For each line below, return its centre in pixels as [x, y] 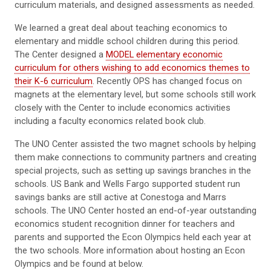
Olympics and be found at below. [79, 263]
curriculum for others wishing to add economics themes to [132, 67]
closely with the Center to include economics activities [122, 107]
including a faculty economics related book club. [110, 121]
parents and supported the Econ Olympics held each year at [133, 237]
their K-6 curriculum [54, 81]
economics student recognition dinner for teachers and [125, 224]
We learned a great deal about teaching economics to [121, 28]
